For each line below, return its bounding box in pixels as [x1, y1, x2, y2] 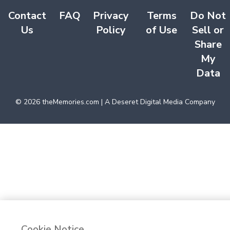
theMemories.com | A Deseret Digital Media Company [40, 97, 215, 107]
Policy [96, 23, 126, 37]
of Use [146, 23, 178, 37]
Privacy [93, 8, 129, 23]
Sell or [192, 23, 224, 37]
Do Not [190, 8, 226, 23]
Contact [8, 8, 47, 23]
